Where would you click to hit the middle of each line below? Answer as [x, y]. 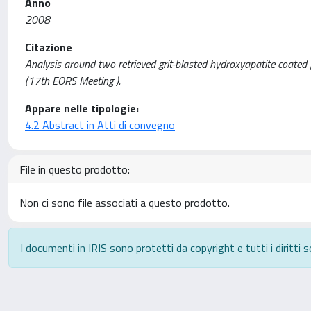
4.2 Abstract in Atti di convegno [100, 125]
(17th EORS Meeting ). [73, 81]
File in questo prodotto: [75, 169]
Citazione [49, 47]
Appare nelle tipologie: [82, 108]
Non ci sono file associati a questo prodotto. [125, 203]
